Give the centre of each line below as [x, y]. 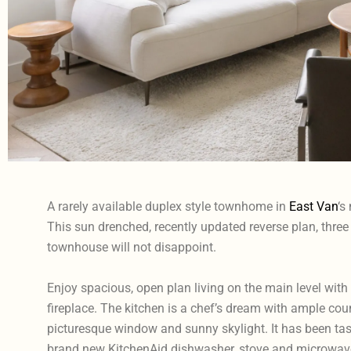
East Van [313, 206]
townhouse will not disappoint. [131, 247]
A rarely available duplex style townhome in [168, 206]
